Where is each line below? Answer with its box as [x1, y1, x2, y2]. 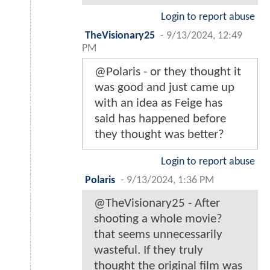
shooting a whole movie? [94, 213, 222, 226]
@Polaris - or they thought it [95, 66, 241, 79]
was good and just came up [95, 81, 234, 95]
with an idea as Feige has [95, 97, 222, 110]
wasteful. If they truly [94, 244, 203, 257]
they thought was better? [95, 128, 224, 142]
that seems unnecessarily [94, 228, 222, 242]
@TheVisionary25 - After [94, 197, 220, 210]
